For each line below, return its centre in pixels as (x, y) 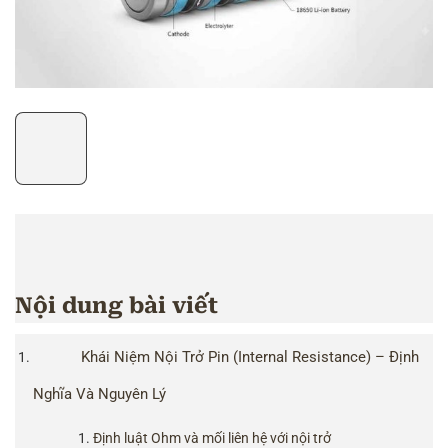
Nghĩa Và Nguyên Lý (100, 393)
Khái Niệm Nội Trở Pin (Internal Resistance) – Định (250, 356)
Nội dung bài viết (116, 306)
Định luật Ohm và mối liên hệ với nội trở (212, 437)
